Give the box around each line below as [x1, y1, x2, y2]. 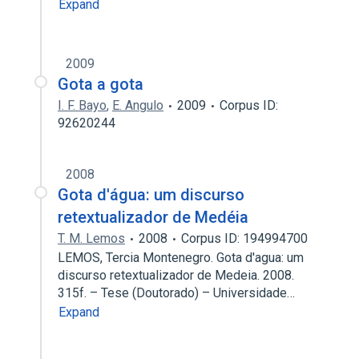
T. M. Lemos [58, 231, 125, 246]
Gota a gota [58, 75, 143, 94]
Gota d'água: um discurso [58, 185, 244, 204]
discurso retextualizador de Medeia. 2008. [58, 268, 294, 283]
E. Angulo [112, 98, 163, 113]
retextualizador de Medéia [58, 208, 248, 227]
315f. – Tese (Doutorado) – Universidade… [58, 285, 298, 301]
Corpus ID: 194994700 [181, 231, 308, 246]
